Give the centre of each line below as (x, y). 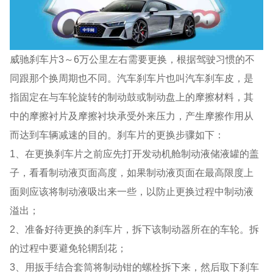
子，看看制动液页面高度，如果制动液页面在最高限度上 (132, 172)
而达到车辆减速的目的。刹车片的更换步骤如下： (117, 134)
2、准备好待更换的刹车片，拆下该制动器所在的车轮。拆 (135, 229)
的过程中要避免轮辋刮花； (69, 248)
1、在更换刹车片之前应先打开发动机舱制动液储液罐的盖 (135, 153)
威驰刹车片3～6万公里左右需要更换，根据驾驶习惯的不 (133, 59)
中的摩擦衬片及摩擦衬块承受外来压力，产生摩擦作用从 (132, 115)
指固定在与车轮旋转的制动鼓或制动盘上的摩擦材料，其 (132, 97)
